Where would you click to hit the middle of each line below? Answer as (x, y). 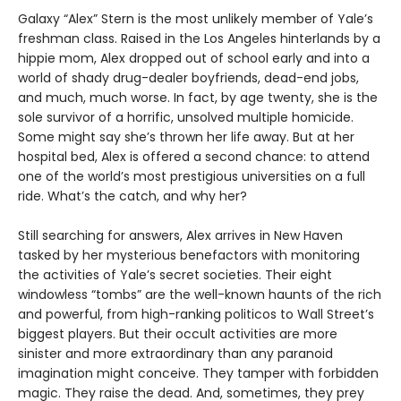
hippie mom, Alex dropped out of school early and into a (194, 58)
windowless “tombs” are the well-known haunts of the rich (200, 294)
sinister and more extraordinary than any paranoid (175, 353)
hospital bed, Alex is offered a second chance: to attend (194, 156)
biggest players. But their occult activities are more (178, 333)
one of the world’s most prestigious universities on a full (192, 176)
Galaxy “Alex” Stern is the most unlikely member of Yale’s (196, 18)
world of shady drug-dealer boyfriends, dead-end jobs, (188, 77)
